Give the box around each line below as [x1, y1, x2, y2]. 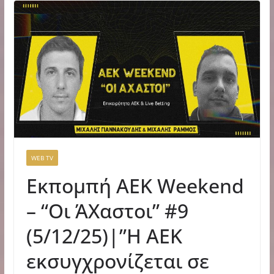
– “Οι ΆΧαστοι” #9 [26, 197, 188, 224]
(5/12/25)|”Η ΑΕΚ [26, 222, 182, 249]
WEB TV [31, 153, 53, 162]
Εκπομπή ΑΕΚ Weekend [26, 172, 244, 199]
